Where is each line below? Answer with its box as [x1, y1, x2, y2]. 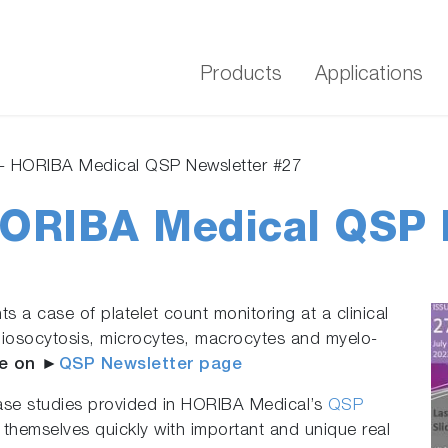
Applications [314, 66, 424, 86]
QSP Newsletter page [58, 357, 242, 374]
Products [199, 66, 283, 86]
